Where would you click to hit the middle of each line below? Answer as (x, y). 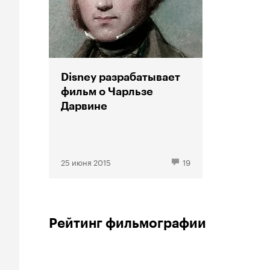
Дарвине (84, 106)
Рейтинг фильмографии (127, 224)
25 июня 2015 (86, 162)
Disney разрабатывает (121, 77)
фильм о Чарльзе (107, 92)
